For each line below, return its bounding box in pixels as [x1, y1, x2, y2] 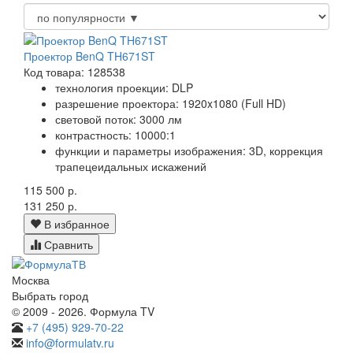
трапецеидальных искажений [55, 158, 206, 174]
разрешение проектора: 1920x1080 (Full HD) [55, 95, 286, 111]
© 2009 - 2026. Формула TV [12, 303, 154, 319]
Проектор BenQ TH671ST [24, 47, 155, 64]
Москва [12, 271, 50, 288]
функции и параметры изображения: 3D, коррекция [55, 142, 323, 158]
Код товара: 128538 [24, 63, 125, 80]
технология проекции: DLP [55, 79, 193, 95]
